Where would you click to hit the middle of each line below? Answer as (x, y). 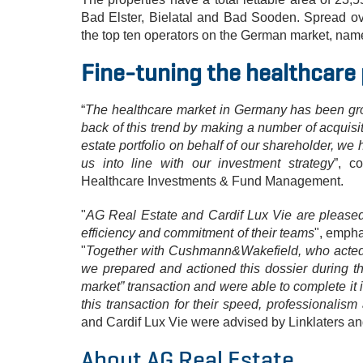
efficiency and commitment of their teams (198, 233)
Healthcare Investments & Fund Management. (212, 181)
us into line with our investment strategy (207, 163)
